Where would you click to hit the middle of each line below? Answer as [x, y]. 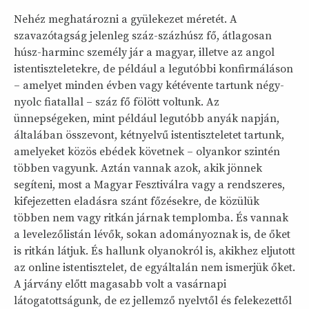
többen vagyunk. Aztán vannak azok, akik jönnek [138, 168]
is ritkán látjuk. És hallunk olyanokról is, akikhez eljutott [154, 251]
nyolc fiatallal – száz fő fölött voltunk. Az [117, 102]
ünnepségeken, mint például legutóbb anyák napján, [147, 118]
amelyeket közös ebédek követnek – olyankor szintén [147, 151]
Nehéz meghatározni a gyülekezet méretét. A [126, 19]
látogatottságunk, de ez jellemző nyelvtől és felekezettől [153, 300]
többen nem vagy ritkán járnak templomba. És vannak [151, 218]
